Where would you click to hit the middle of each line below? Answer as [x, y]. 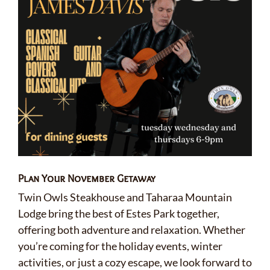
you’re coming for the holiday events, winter [120, 246]
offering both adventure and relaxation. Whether [132, 229]
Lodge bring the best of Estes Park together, [119, 213]
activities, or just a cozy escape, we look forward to [135, 262]
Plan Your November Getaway [87, 179]
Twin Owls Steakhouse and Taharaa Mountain [125, 197]
